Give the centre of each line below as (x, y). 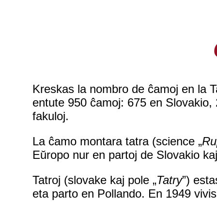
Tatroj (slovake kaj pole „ (95, 180)
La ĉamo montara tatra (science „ (117, 141)
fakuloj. (51, 116)
